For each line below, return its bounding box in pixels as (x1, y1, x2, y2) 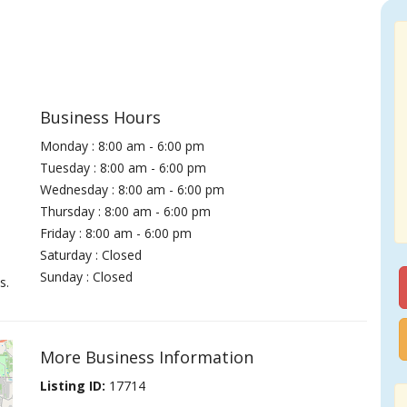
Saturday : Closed (40, 246, 143, 263)
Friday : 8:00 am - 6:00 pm (40, 224, 193, 242)
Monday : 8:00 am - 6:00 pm (40, 137, 205, 154)
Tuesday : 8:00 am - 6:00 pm (40, 159, 207, 176)
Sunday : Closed (40, 268, 134, 285)
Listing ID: (40, 377, 106, 394)
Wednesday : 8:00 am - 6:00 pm (40, 181, 225, 198)
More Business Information (40, 346, 254, 368)
